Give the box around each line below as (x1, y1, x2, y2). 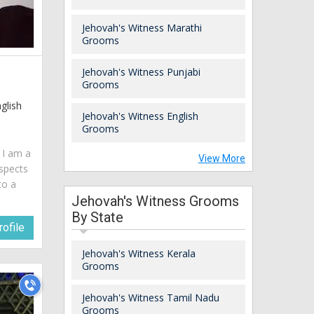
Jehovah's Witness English (82, 109, 198, 123)
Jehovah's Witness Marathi (82, 20, 202, 34)
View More (198, 152, 245, 164)
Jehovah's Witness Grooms (71, 192, 239, 210)
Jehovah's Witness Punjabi (82, 64, 200, 78)
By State (71, 208, 123, 226)
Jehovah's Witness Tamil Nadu (82, 290, 219, 304)
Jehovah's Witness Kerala (82, 246, 196, 260)
